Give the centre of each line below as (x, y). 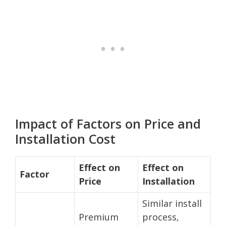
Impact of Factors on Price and (108, 123)
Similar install (172, 203)
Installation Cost (65, 138)
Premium (99, 217)
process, (161, 217)
